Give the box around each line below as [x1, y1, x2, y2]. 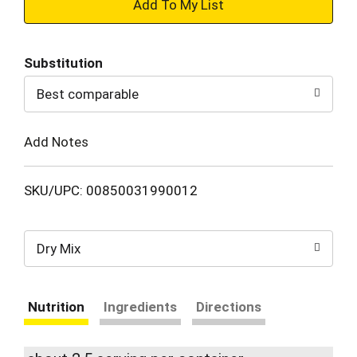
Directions [196, 298, 261, 315]
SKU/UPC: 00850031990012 [24, 182, 198, 198]
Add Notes [24, 133, 88, 150]
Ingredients [104, 298, 177, 315]
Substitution [24, 55, 103, 71]
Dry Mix [37, 240, 80, 257]
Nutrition [28, 298, 84, 315]
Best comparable [37, 86, 139, 102]
